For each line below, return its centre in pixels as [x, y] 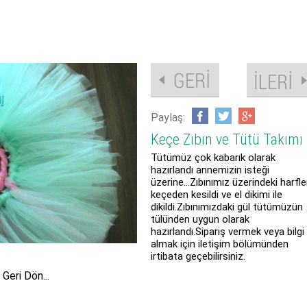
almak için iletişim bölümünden [220, 244]
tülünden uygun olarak [200, 219]
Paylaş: [168, 118]
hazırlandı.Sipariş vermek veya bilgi [228, 232]
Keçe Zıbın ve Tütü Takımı [227, 139]
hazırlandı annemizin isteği [210, 170]
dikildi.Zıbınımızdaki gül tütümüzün [227, 207]
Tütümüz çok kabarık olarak [213, 158]
